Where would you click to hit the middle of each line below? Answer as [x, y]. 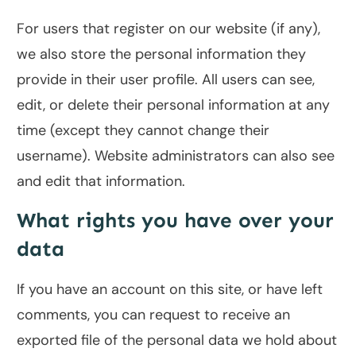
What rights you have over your [175, 221]
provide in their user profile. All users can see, [166, 80]
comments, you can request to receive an [153, 315]
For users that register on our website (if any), [168, 29]
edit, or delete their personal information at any [173, 105]
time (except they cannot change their [143, 131]
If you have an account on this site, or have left [170, 290]
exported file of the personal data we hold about [177, 341]
